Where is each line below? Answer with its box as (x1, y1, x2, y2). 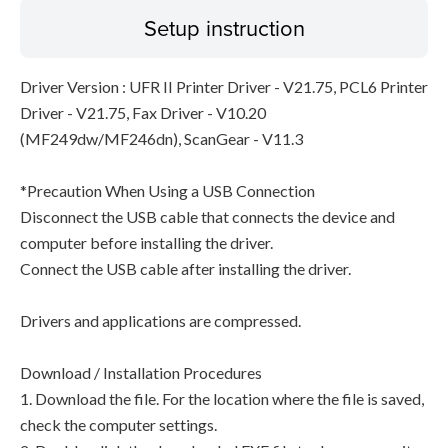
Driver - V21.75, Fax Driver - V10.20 (20, 103, 266, 122)
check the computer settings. (20, 415, 217, 434)
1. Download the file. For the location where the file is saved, (20, 389, 424, 408)
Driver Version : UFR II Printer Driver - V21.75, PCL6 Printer (20, 77, 428, 96)
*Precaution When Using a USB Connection (20, 181, 315, 200)
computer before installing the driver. (20, 233, 273, 252)
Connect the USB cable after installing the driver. (20, 259, 351, 278)
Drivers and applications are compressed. (20, 311, 301, 330)
